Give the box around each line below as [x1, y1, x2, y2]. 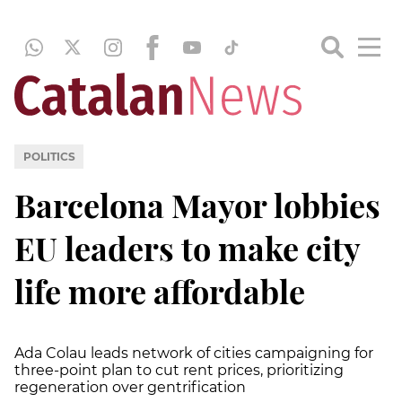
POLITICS [22, 149, 75, 163]
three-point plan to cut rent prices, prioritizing [14, 361, 344, 379]
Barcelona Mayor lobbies [14, 182, 380, 226]
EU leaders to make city [14, 225, 360, 269]
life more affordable [14, 268, 305, 312]
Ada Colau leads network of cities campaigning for [14, 344, 373, 362]
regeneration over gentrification [14, 378, 246, 396]
